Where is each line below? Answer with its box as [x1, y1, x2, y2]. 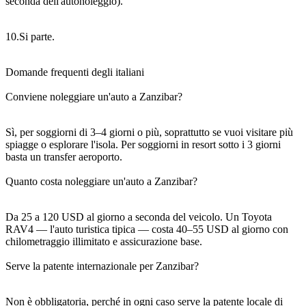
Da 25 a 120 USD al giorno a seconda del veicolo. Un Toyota [5, 210, 272, 223]
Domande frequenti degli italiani [5, 66, 144, 78]
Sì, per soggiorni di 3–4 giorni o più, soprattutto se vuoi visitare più [5, 126, 293, 138]
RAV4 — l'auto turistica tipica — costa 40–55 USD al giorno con [5, 223, 288, 235]
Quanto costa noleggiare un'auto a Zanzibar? [5, 175, 197, 187]
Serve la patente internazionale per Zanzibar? [5, 260, 199, 272]
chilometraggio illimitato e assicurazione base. [5, 235, 202, 247]
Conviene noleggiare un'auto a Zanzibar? [5, 90, 182, 102]
